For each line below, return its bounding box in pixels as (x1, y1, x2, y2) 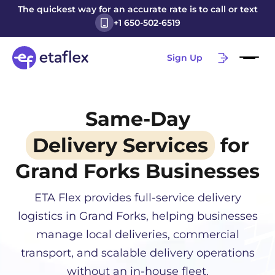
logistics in (17, 209, 79, 223)
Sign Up (167, 52, 203, 63)
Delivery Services (33, 133, 208, 157)
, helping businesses (145, 209, 258, 223)
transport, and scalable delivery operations (20, 246, 255, 260)
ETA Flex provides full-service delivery (34, 191, 241, 204)
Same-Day (85, 107, 190, 131)
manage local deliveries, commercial (36, 228, 239, 241)
